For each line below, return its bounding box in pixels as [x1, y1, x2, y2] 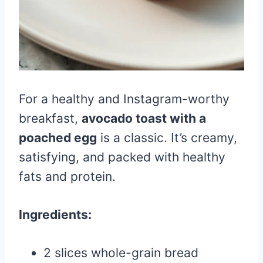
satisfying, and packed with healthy [19, 149, 225, 164]
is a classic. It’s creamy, [97, 130, 237, 145]
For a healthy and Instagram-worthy [19, 91, 230, 106]
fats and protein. [19, 168, 116, 184]
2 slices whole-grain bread [43, 245, 198, 260]
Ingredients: [19, 207, 92, 222]
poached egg [19, 130, 97, 145]
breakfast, [19, 110, 82, 126]
